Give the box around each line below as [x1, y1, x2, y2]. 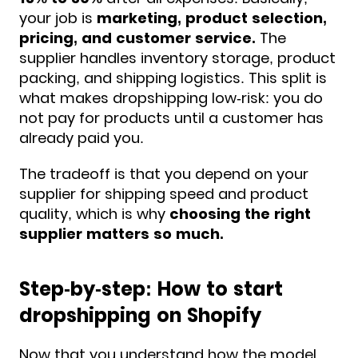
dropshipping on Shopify [19, 302, 261, 329]
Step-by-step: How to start [19, 276, 283, 303]
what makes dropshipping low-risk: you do [19, 88, 323, 109]
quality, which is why [19, 204, 169, 225]
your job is [19, 8, 97, 29]
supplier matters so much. [19, 224, 224, 245]
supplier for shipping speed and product [19, 184, 308, 205]
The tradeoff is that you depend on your [19, 164, 308, 185]
